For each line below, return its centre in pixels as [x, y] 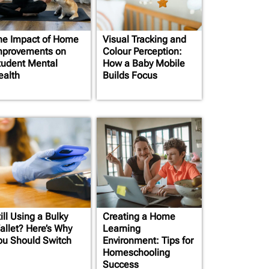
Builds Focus [130, 75]
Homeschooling [136, 252]
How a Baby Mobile [144, 63]
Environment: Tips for [148, 240]
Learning [122, 228]
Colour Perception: [142, 51]
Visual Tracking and [144, 39]
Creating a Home [139, 216]
